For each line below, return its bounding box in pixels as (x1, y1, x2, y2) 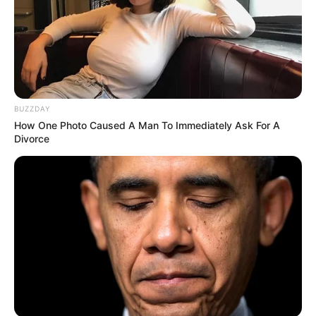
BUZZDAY (14, 104, 50, 113)
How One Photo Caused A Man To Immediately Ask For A (14, 119, 280, 131)
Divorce (14, 132, 49, 145)
